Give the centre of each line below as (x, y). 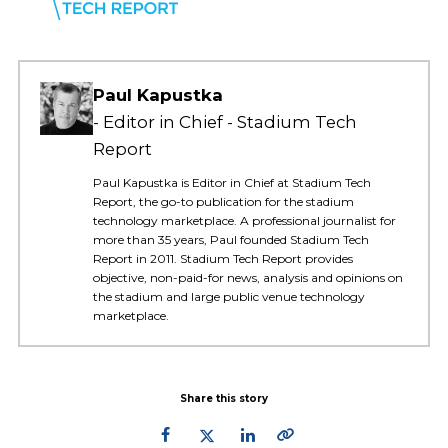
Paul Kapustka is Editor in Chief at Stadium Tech (231, 183)
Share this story (224, 399)
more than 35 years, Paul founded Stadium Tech (230, 240)
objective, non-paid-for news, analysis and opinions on (247, 278)
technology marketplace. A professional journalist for (244, 221)
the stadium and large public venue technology (228, 297)
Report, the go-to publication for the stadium (223, 202)
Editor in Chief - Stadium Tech (229, 122)
